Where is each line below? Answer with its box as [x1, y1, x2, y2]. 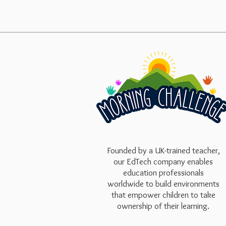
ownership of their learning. [117, 201, 209, 211]
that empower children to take [111, 190, 215, 200]
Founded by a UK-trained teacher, [106, 145, 220, 155]
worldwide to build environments [107, 179, 219, 189]
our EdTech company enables [114, 156, 213, 166]
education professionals [123, 167, 204, 178]
